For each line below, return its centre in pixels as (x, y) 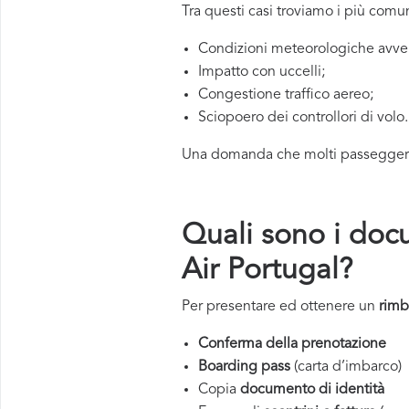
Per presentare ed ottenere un (280, 307)
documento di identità (312, 390)
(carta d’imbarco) (346, 367)
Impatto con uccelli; (262, 72)
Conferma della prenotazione (292, 344)
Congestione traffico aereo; (286, 95)
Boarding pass (244, 367)
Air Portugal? (267, 271)
